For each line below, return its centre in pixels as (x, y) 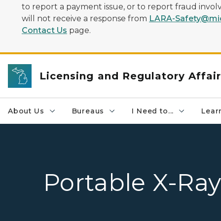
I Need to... (153, 111)
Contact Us (44, 30)
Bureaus (88, 111)
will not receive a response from (85, 18)
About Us (26, 111)
